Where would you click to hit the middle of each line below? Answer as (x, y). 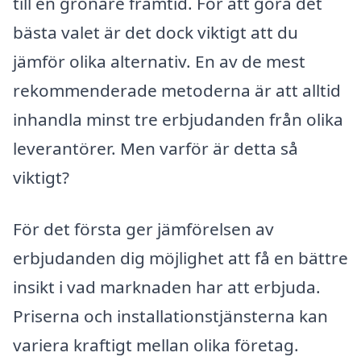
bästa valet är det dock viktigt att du (156, 32)
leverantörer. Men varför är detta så (156, 148)
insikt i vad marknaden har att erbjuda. (167, 286)
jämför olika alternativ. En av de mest (159, 61)
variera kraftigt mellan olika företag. (156, 344)
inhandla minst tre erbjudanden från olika (178, 119)
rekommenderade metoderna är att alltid (177, 90)
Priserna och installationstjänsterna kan (170, 315)
